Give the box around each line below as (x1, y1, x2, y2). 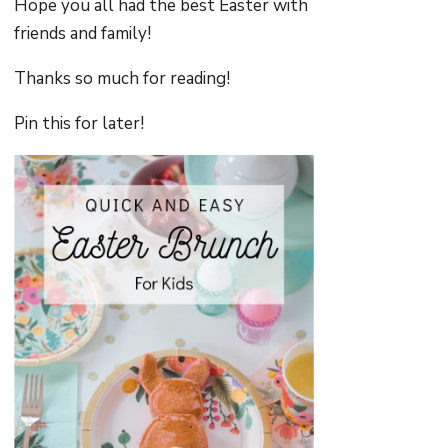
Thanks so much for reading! (14, 67, 231, 90)
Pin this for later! (14, 112, 145, 135)
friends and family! (14, 22, 156, 45)
